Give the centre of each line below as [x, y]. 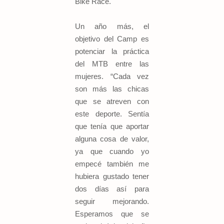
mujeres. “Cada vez [112, 76]
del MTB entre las [112, 64]
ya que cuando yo [112, 151]
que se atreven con [112, 101]
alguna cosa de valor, [112, 139]
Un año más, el [112, 26]
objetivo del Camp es [112, 39]
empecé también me [112, 164]
